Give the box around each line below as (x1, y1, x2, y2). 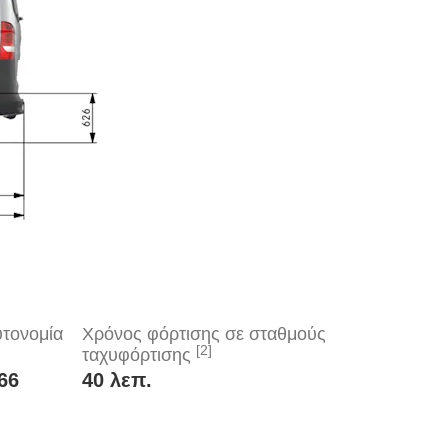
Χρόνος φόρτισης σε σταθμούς (82, 324, 326, 345)
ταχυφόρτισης (82, 345, 196, 366)
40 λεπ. (82, 369, 152, 392)
